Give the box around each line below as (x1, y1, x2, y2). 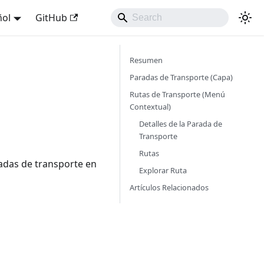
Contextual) (130, 101, 171, 112)
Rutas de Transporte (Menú (130, 89, 225, 100)
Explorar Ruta (139, 165, 187, 176)
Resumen (130, 55, 163, 65)
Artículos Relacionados (130, 182, 209, 193)
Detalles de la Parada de (139, 118, 222, 129)
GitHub (35, 11, 67, 24)
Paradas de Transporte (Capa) (130, 72, 233, 82)
